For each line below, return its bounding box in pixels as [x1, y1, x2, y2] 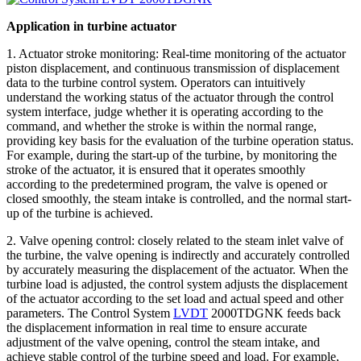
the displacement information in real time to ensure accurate [6, 320, 307, 334]
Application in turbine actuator [6, 19, 176, 33]
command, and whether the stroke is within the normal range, [6, 118, 317, 133]
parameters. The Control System [6, 305, 173, 320]
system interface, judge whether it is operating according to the [6, 104, 323, 118]
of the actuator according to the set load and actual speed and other [6, 291, 343, 305]
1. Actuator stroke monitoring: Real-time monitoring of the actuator [6, 46, 346, 60]
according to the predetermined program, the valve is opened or [6, 176, 327, 191]
